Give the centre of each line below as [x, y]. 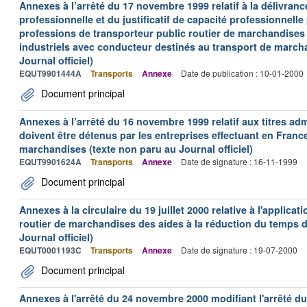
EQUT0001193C [50, 250]
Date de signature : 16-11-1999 [239, 161]
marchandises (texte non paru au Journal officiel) [136, 149]
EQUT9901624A [50, 162]
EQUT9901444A [50, 73]
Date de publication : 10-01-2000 [242, 73]
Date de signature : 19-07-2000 [239, 250]
